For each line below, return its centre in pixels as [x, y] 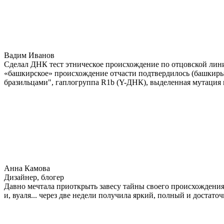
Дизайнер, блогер [34, 177]
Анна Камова [27, 168]
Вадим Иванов [29, 55]
